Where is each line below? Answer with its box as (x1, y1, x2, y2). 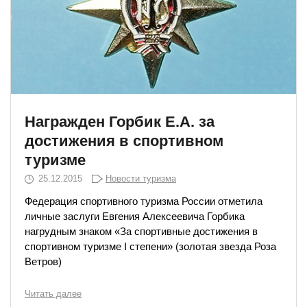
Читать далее (25, 288, 82, 299)
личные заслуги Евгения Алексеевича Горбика (25, 210, 245, 222)
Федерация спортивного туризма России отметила (25, 195, 262, 207)
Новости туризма (106, 173, 176, 184)
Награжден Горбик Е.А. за (25, 113, 214, 130)
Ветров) (25, 256, 62, 267)
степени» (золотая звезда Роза (127, 241, 276, 252)
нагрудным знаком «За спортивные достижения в (25, 225, 258, 237)
